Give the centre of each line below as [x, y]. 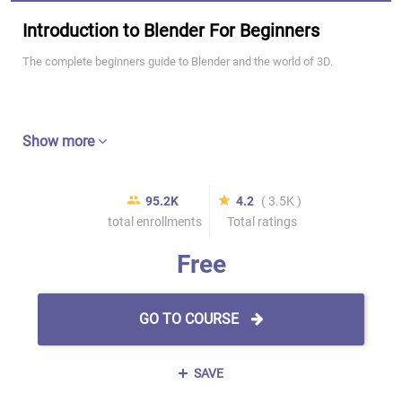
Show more [60, 141]
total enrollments [155, 222]
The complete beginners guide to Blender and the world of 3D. [178, 61]
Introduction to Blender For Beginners [171, 31]
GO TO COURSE [190, 319]
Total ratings [262, 222]
